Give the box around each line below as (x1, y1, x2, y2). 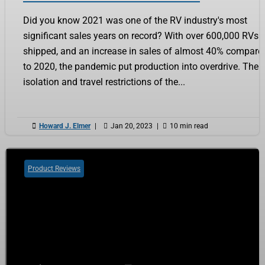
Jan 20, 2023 (111, 121, 153, 130)
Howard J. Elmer (39, 121, 91, 130)
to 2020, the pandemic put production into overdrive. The (23, 60, 258, 72)
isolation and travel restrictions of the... (23, 76, 185, 88)
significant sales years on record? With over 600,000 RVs (23, 30, 258, 41)
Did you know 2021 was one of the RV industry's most (23, 14, 247, 26)
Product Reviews (28, 164, 80, 173)
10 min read (170, 121, 208, 130)
